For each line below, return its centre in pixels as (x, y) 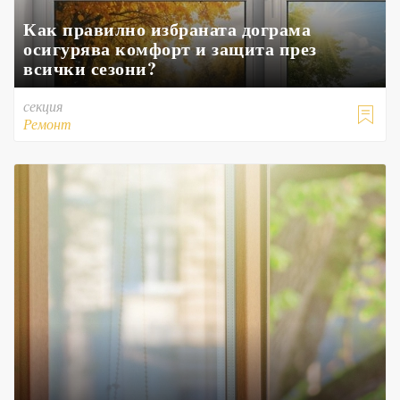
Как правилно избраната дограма (167, 29)
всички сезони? (90, 68)
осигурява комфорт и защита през (170, 49)
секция (43, 106)
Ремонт (47, 124)
